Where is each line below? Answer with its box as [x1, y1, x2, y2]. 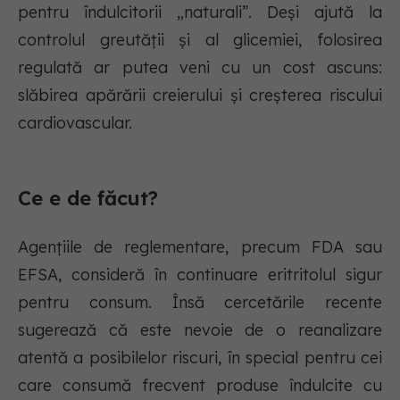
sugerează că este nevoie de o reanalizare [18, 320, 382, 341]
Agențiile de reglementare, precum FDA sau [18, 237, 382, 258]
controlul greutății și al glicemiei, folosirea [18, 29, 382, 51]
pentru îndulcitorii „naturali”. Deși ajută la [18, 2, 382, 23]
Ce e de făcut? [18, 186, 158, 212]
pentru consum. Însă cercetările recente [18, 292, 382, 313]
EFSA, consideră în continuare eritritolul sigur [18, 264, 382, 286]
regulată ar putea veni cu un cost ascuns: [18, 57, 382, 79]
